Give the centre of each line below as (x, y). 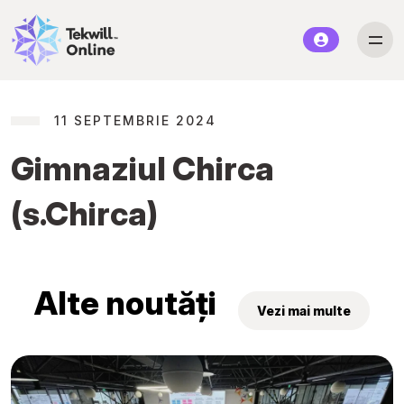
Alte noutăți (125, 303)
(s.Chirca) (84, 213)
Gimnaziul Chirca (142, 168)
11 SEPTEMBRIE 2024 (135, 120)
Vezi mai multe (304, 310)
